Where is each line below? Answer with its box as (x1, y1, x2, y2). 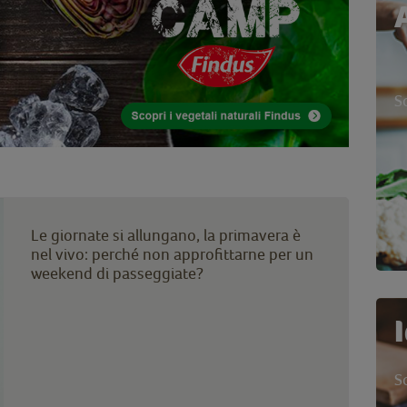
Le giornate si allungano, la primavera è (31, 224, 301, 244)
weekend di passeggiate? (31, 263, 203, 283)
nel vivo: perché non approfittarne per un (31, 243, 313, 263)
